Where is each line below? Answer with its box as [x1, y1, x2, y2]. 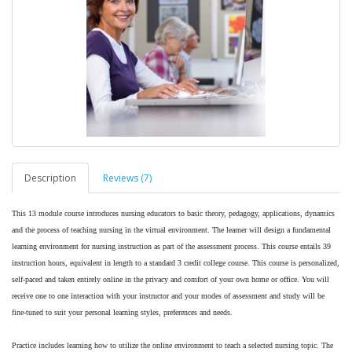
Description [24, 171, 76, 185]
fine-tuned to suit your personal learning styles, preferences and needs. [12, 308, 233, 317]
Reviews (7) [103, 171, 152, 185]
